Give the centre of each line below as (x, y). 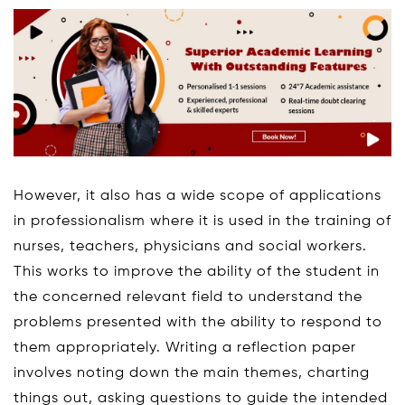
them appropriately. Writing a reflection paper (185, 348)
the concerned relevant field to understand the (188, 297)
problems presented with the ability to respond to (198, 322)
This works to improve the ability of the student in (197, 272)
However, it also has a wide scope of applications (198, 196)
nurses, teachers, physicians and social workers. (190, 246)
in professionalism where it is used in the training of (202, 221)
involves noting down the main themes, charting (192, 373)
